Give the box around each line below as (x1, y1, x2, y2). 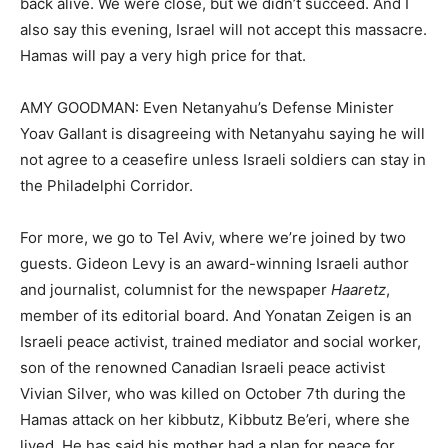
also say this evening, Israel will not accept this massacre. (20, 20, 427, 39)
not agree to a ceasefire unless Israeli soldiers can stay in (20, 150, 426, 169)
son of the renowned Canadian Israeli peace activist (20, 358, 385, 377)
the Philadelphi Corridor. (20, 176, 193, 195)
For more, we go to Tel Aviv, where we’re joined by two (20, 228, 406, 247)
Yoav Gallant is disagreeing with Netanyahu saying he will (20, 124, 425, 143)
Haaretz (331, 280, 386, 299)
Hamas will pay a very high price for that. (20, 46, 306, 65)
